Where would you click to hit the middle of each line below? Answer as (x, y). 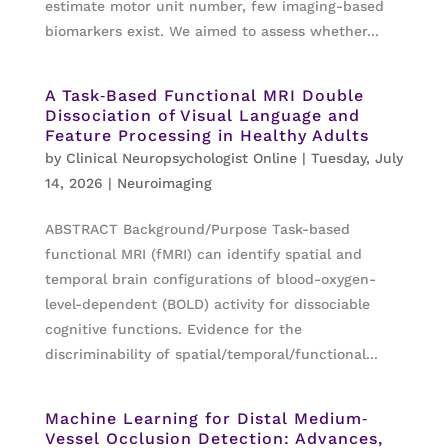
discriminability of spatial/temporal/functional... (211, 354)
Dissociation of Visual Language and (202, 115)
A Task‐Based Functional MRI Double (204, 95)
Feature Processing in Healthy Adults (206, 135)
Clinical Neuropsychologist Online (181, 158)
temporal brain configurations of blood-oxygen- (210, 279)
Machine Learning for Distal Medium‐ (206, 418)
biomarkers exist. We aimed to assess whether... (211, 31)
